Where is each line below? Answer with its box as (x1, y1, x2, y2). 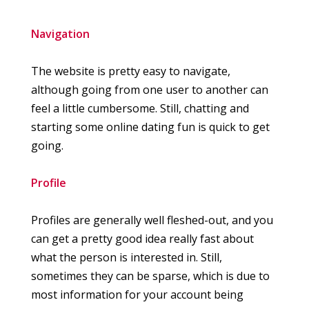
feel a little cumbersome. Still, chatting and (31, 100, 249, 116)
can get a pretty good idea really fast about (31, 231, 254, 247)
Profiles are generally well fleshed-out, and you (31, 212, 273, 228)
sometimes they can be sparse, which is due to (31, 268, 270, 284)
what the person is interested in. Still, (31, 250, 222, 266)
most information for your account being (31, 287, 243, 303)
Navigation (31, 26, 90, 41)
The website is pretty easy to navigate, (31, 63, 230, 79)
